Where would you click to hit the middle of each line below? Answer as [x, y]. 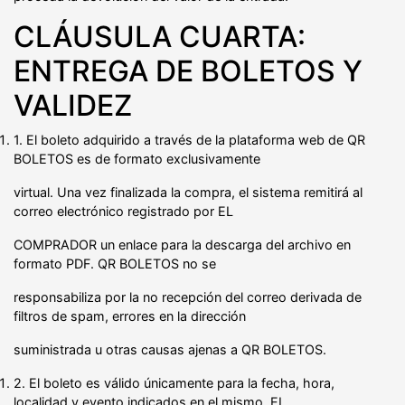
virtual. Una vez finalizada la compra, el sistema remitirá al [188, 192]
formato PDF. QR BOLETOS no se [115, 263]
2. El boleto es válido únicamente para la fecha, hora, [174, 382]
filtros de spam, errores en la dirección [130, 316]
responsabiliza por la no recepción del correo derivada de [188, 297]
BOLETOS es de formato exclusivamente [137, 158]
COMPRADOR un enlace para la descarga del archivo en [182, 244]
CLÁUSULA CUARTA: [160, 36]
